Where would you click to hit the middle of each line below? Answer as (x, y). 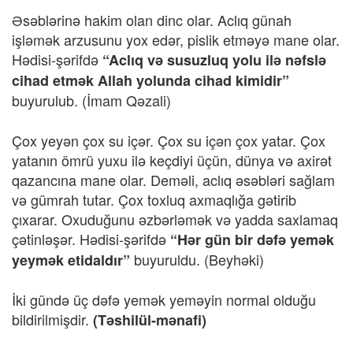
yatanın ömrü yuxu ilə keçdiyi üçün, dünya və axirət (172, 160)
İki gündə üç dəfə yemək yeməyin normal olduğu (164, 299)
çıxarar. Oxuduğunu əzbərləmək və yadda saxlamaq (175, 219)
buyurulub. (45, 100)
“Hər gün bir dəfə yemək (250, 240)
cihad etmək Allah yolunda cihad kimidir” (150, 80)
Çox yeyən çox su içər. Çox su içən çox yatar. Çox (169, 140)
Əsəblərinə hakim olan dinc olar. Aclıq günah (152, 20)
